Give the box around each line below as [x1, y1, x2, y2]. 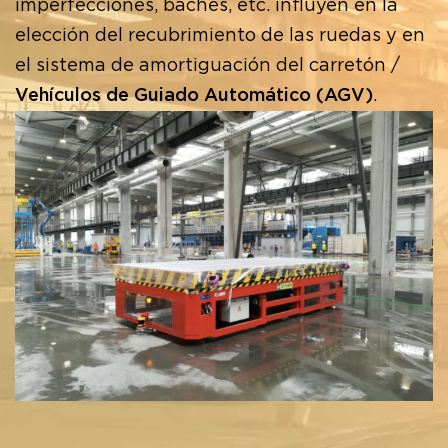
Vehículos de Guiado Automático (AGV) [15, 86, 373, 105]
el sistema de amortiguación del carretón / [15, 56, 400, 75]
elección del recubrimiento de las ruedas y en [15, 26, 425, 45]
